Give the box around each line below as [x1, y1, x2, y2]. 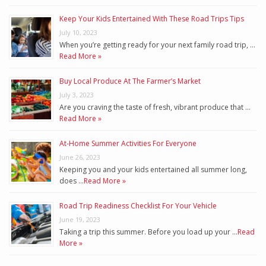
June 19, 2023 [59, 215, 100, 224]
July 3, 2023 [59, 90, 94, 100]
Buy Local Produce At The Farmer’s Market [59, 76, 201, 87]
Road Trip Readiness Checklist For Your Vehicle [59, 201, 217, 211]
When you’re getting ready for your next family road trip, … [59, 40, 255, 50]
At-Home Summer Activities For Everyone [59, 138, 197, 149]
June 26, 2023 [59, 153, 100, 162]
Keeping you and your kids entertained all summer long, [59, 164, 247, 175]
